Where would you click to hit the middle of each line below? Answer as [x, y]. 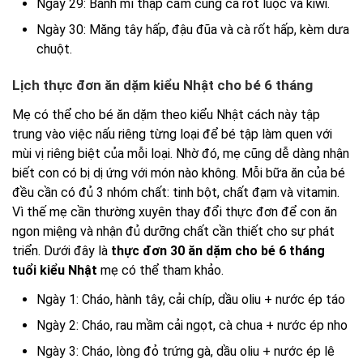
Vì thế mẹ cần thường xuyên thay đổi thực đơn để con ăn [175, 211]
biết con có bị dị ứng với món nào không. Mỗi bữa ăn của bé [179, 173]
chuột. [54, 49]
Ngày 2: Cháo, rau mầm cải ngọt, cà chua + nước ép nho [192, 326]
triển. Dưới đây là [62, 250]
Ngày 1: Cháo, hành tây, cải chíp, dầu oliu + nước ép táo [191, 300]
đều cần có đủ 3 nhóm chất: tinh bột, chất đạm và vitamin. [176, 192]
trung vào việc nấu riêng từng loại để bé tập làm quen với [172, 134]
